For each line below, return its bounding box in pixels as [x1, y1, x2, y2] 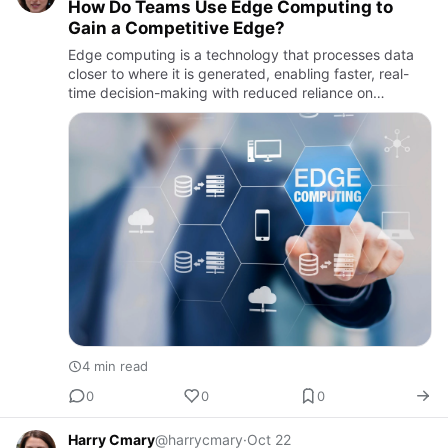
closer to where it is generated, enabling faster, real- [68, 65, 409, 83]
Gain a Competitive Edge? [68, 18, 285, 39]
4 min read [82, 358, 148, 375]
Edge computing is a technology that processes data [68, 46, 414, 64]
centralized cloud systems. [68, 103, 243, 121]
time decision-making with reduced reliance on [68, 84, 373, 102]
